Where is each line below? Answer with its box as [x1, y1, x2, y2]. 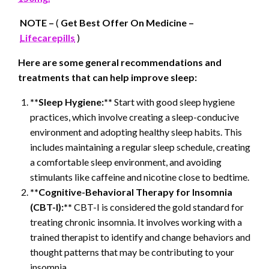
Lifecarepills [20, 31, 75, 43]
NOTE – [18, 16, 54, 28]
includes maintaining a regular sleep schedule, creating [30, 141, 250, 153]
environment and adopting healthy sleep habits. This [30, 125, 242, 138]
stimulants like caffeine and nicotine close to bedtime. [30, 171, 249, 183]
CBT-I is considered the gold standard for [72, 201, 244, 213]
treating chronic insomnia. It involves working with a [30, 216, 242, 228]
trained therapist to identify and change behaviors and [30, 231, 250, 243]
